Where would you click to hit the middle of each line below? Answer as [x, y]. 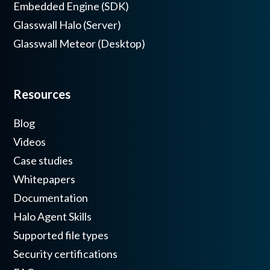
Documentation [51, 198]
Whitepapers [45, 179]
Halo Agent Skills [53, 217]
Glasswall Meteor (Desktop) [80, 44]
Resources [42, 94]
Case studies [43, 161]
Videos [30, 142]
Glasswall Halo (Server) [67, 25]
